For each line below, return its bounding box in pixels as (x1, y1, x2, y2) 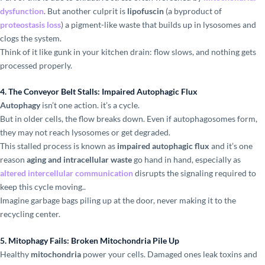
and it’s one (209, 141, 253, 151)
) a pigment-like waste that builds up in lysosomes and (61, 19, 256, 30)
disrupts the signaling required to (133, 168, 256, 179)
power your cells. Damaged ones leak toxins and (81, 248, 257, 259)
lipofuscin (127, 5, 164, 16)
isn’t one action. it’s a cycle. (40, 100, 140, 111)
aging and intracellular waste (27, 154, 132, 165)
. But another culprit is (44, 5, 127, 16)
